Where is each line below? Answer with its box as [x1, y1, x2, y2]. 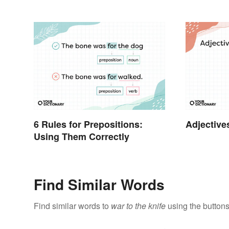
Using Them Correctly [34, 129, 129, 143]
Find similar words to [34, 199, 111, 212]
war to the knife [111, 199, 166, 212]
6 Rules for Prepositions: [34, 117, 143, 131]
